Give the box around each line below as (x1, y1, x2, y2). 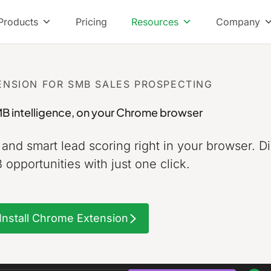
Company (216, 16, 260, 28)
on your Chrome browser (76, 105, 203, 119)
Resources (131, 16, 178, 28)
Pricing (76, 16, 107, 28)
